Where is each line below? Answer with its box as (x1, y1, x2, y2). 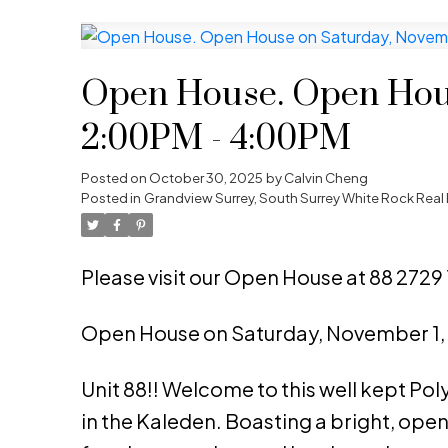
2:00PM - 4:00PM (80, 117, 351, 162)
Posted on (80, 169, 149, 187)
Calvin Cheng (283, 169, 368, 187)
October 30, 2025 (148, 169, 263, 187)
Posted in (80, 189, 141, 207)
